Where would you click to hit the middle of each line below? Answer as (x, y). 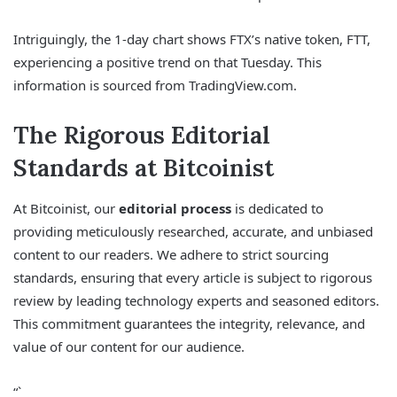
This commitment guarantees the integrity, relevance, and (189, 323)
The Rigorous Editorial (142, 135)
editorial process (175, 208)
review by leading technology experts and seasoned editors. (196, 300)
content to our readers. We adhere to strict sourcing (171, 254)
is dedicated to (277, 208)
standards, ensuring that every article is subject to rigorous (193, 277)
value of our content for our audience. (129, 346)
